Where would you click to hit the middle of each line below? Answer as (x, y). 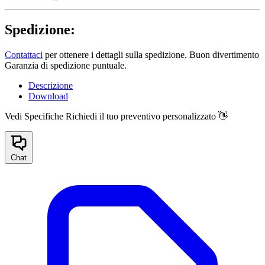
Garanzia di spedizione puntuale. (66, 65)
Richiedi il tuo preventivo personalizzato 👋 (147, 116)
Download (48, 96)
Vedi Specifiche (34, 116)
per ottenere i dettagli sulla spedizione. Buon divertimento (151, 54)
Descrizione (51, 85)
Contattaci (24, 54)
